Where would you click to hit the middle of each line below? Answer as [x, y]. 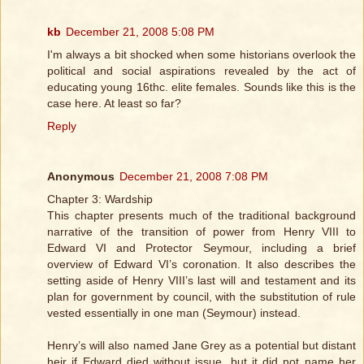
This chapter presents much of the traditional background [201, 215]
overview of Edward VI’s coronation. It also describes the [201, 264]
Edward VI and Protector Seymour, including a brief [201, 247]
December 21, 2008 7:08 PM [194, 176]
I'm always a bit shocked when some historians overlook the [201, 54]
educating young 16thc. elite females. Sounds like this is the [201, 87]
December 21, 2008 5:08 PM [140, 31]
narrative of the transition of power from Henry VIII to [201, 231]
